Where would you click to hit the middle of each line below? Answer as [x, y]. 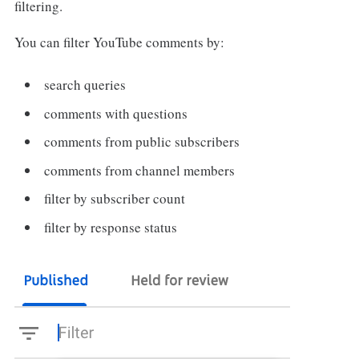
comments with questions [116, 113]
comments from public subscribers [142, 142]
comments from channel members [140, 170]
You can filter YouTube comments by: [119, 42]
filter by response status [111, 227]
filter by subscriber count [115, 199]
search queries [85, 85]
